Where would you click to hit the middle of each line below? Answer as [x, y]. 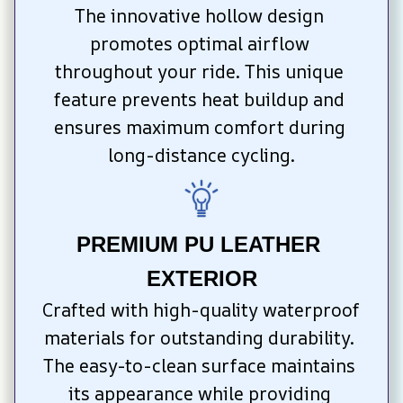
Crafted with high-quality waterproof [201, 309]
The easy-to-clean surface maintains [199, 365]
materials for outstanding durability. [199, 337]
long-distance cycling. [201, 156]
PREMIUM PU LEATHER [198, 244]
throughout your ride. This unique [199, 72]
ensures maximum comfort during [199, 128]
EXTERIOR [201, 278]
